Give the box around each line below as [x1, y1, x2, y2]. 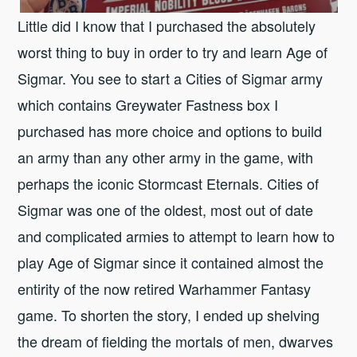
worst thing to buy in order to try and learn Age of [18, 41, 328, 63]
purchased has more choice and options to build [18, 120, 323, 142]
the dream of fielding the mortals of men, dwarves [18, 331, 334, 352]
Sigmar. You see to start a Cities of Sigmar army [18, 68, 324, 89]
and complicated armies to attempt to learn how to [18, 226, 335, 247]
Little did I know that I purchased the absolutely [18, 15, 316, 37]
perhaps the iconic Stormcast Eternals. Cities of [18, 173, 320, 194]
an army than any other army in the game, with [18, 147, 314, 168]
